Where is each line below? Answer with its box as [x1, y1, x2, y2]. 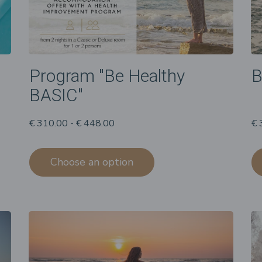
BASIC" [29, 84, 83, 105]
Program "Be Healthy [29, 65, 185, 86]
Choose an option [50, 154, 133, 169]
